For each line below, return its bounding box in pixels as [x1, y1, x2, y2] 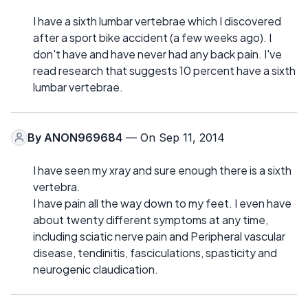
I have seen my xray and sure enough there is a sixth [33, 162, 291, 177]
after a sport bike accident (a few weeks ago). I [33, 30, 272, 45]
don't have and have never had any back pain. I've [33, 46, 282, 61]
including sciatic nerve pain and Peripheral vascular [33, 228, 285, 243]
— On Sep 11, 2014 [122, 130, 225, 144]
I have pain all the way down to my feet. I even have [33, 195, 291, 210]
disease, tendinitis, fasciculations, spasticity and [33, 245, 277, 260]
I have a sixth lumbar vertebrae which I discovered [33, 13, 281, 28]
